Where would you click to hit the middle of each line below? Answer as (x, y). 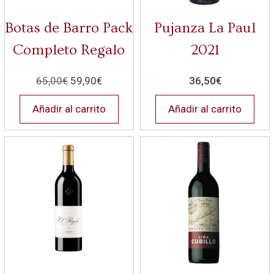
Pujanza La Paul (205, 28)
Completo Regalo (69, 50)
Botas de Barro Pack (69, 28)
